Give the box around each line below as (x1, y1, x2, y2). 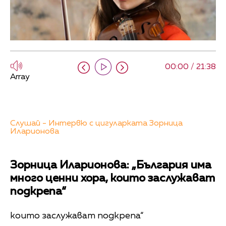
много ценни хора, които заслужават (10, 173, 215, 185)
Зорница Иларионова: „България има (10, 160, 211, 172)
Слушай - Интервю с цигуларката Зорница (10, 120, 183, 128)
